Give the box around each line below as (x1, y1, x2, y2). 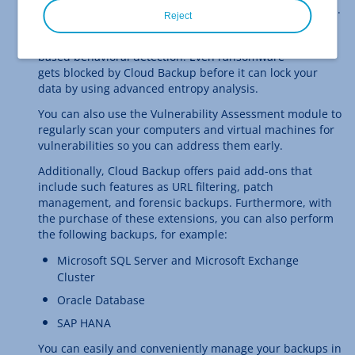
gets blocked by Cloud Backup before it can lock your (38, 65, 318, 80)
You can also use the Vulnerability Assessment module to (38, 106, 342, 121)
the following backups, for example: (38, 227, 227, 242)
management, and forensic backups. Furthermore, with (38, 195, 332, 210)
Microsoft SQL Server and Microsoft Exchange (57, 253, 299, 268)
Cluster (57, 269, 95, 284)
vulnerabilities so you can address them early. (38, 138, 283, 153)
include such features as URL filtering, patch (38, 179, 273, 194)
